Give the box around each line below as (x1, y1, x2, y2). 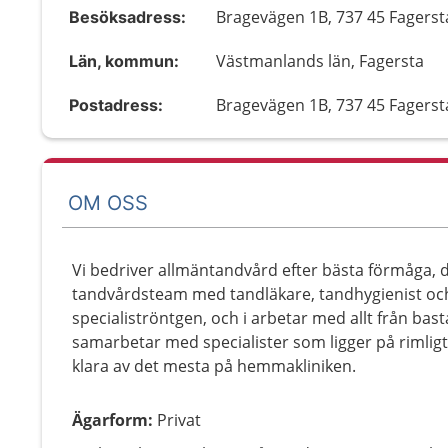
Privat (157, 409, 201, 431)
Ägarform (72, 409, 148, 431)
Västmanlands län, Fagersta (216, 50, 425, 72)
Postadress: (69, 95, 163, 115)
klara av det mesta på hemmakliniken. (72, 355, 356, 377)
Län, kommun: (69, 51, 179, 71)
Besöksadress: (69, 7, 186, 27)
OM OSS (68, 190, 148, 215)
